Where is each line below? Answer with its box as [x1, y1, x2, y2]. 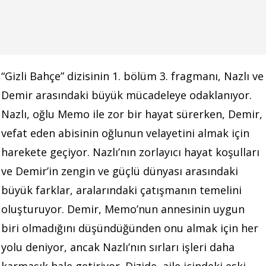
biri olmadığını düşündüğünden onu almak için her [1, 220, 258, 235]
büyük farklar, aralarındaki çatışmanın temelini [1, 182, 242, 197]
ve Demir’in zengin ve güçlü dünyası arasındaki [1, 163, 238, 178]
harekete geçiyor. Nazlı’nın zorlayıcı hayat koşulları [1, 144, 259, 159]
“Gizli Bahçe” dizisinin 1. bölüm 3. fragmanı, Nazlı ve [1, 68, 264, 83]
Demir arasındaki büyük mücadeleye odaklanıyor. [1, 87, 252, 102]
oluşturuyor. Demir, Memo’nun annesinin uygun [1, 201, 245, 216]
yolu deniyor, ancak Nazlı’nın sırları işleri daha [1, 239, 235, 254]
